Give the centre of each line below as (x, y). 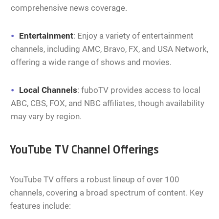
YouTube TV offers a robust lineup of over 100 (95, 180)
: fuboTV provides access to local (139, 90)
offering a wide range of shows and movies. (91, 62)
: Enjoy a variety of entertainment (133, 36)
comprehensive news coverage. (69, 8)
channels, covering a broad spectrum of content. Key (107, 193)
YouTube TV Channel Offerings (84, 151)
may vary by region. (46, 117)
